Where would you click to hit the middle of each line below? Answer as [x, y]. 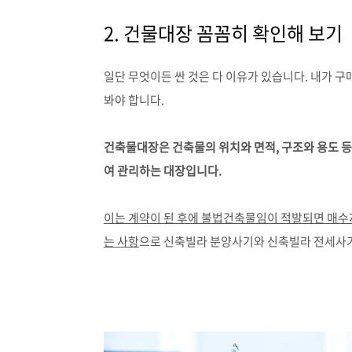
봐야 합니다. [134, 99]
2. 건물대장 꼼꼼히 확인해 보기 [223, 33]
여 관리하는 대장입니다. [163, 170]
